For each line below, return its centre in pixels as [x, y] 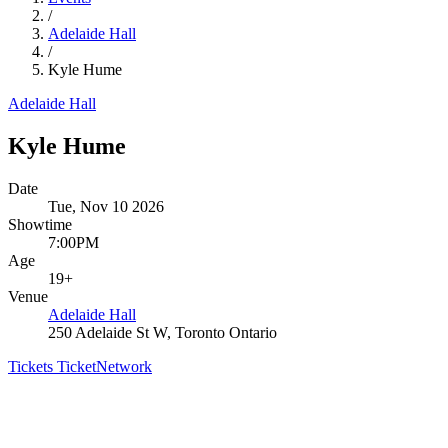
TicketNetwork [104, 366]
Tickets [32, 366]
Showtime [40, 224]
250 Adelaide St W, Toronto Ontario [162, 332]
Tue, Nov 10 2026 [106, 206]
